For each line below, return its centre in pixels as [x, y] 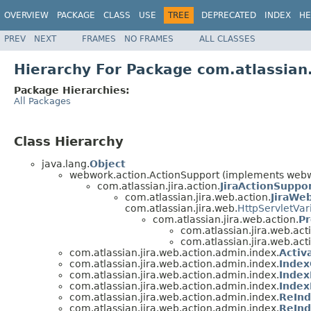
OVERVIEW [26, 15]
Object [108, 164]
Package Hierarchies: [72, 90]
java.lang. [66, 164]
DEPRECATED [229, 15]
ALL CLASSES [227, 39]
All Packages [42, 101]
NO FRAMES [149, 39]
